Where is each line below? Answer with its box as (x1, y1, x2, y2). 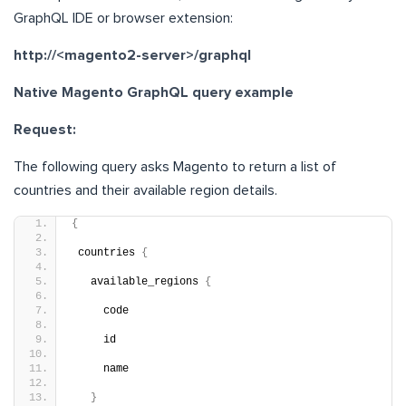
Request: (14, 122, 76, 138)
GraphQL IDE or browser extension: (14, 11, 233, 26)
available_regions (72, 275, 205, 289)
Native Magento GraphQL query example (14, 85, 294, 101)
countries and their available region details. (14, 183, 277, 198)
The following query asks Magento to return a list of (14, 159, 336, 175)
